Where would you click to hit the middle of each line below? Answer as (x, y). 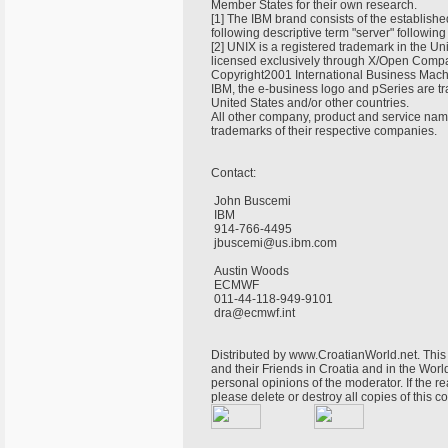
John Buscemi (252, 201)
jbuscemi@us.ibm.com (275, 243)
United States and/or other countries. (311, 103)
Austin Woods (251, 271)
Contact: (235, 173)
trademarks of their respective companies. (325, 131)
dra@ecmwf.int (254, 313)
